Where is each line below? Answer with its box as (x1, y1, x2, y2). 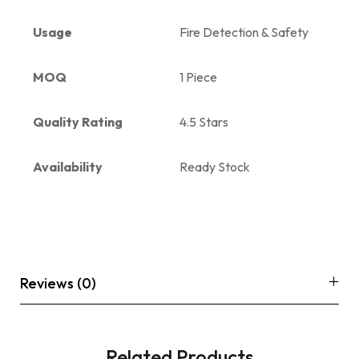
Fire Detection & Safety (179, 23, 309, 40)
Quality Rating (33, 113, 123, 130)
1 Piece (179, 68, 217, 85)
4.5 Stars (179, 113, 228, 130)
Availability (33, 158, 103, 175)
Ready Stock (179, 158, 250, 175)
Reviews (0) (20, 273, 96, 292)
